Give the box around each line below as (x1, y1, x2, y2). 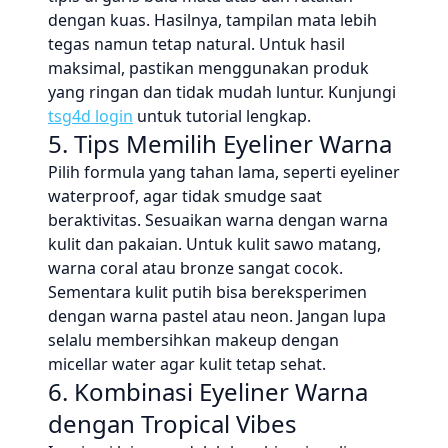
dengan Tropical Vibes (48, 407, 297, 440)
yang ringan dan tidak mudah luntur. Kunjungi (48, 81, 396, 103)
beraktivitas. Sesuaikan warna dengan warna (48, 209, 388, 231)
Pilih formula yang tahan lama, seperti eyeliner (48, 161, 400, 183)
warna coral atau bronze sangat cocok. (48, 257, 343, 279)
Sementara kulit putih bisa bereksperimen (48, 281, 367, 303)
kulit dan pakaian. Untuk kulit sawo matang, (48, 233, 381, 255)
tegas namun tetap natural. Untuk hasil (48, 33, 345, 55)
